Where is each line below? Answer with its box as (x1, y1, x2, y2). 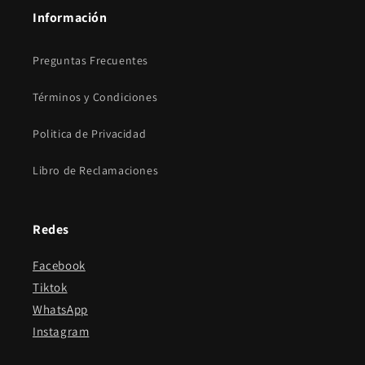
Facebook (33, 257, 86, 273)
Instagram (33, 323, 90, 339)
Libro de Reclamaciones (33, 163, 159, 178)
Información (33, 9, 108, 26)
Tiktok (33, 279, 68, 295)
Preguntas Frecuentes (33, 53, 148, 68)
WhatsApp (33, 301, 88, 317)
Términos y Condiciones (33, 90, 158, 104)
